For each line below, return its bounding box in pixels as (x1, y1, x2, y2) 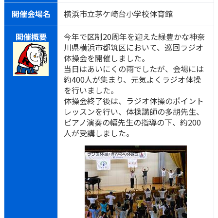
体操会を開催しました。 (64, 52, 149, 64)
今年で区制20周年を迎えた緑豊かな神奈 (64, 31, 205, 42)
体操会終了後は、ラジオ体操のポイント (64, 95, 204, 107)
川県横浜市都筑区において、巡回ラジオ (64, 41, 203, 53)
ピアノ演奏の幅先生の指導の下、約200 (64, 116, 201, 128)
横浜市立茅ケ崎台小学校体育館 (64, 8, 173, 19)
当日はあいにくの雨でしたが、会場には (64, 63, 204, 74)
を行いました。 (64, 84, 118, 96)
